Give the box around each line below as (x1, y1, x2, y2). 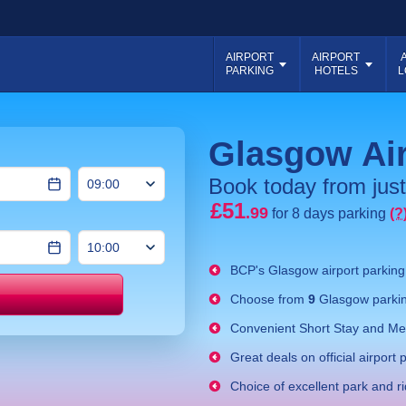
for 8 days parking (272, 206, 390, 221)
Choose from (227, 292, 304, 306)
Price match (142, 294, 211, 309)
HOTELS (314, 64, 358, 77)
